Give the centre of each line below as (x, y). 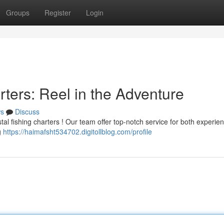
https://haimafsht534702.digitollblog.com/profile (77, 131)
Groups (18, 12)
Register (58, 12)
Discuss (27, 111)
